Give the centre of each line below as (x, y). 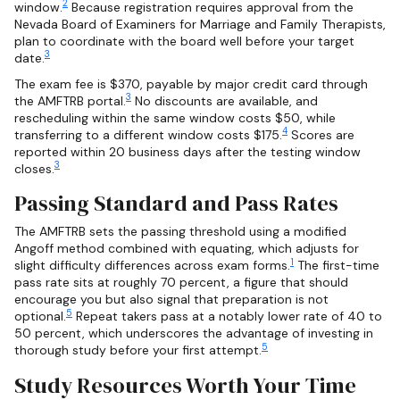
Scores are (321, 134)
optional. (40, 317)
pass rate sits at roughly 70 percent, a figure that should (181, 283)
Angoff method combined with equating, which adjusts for (187, 249)
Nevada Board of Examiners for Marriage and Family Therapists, (200, 24)
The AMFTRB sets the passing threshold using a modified (180, 232)
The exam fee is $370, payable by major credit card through (191, 83)
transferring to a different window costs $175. (148, 134)
